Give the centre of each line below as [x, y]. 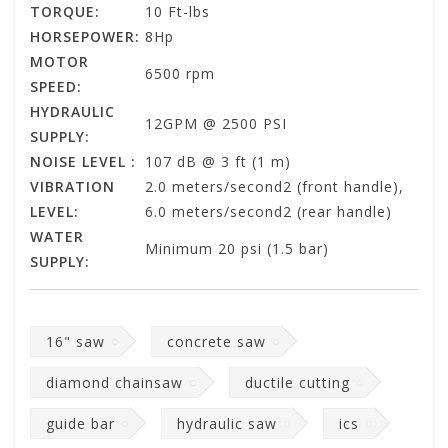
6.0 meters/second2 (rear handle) [268, 212]
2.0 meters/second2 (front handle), [274, 187]
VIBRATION [72, 187]
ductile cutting [297, 383]
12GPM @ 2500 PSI [216, 124]
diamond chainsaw [114, 383]
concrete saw [216, 342]
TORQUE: [65, 12]
